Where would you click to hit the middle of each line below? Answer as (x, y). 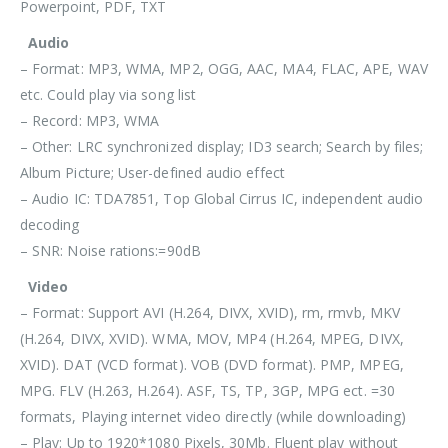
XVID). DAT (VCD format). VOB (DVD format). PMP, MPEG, (212, 364)
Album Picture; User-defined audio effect (152, 172)
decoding (50, 224)
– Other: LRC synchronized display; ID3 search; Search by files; (222, 146)
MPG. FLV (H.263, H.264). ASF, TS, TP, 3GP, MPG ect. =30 (207, 390)
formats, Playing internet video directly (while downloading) (213, 416)
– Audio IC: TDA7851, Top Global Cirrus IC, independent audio (222, 198)
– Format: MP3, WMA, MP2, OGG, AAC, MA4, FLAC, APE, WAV (224, 68)
